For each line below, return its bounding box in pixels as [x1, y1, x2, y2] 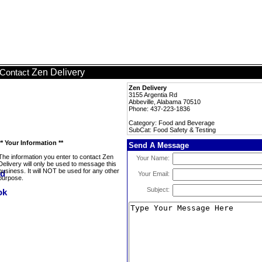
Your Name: [136, 154, 170, 161]
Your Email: [138, 170, 170, 177]
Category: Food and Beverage [129, 119, 215, 126]
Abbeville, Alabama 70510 [129, 98, 201, 105]
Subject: [147, 186, 170, 193]
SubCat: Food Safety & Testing [129, 126, 216, 133]
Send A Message [129, 141, 189, 150]
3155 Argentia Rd [129, 91, 177, 98]
